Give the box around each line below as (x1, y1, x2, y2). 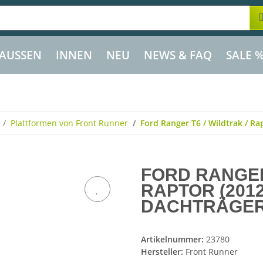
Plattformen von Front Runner (11, 117, 128, 129)
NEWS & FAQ (144, 47, 212, 63)
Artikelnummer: (141, 234, 206, 245)
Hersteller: (141, 246, 183, 258)
